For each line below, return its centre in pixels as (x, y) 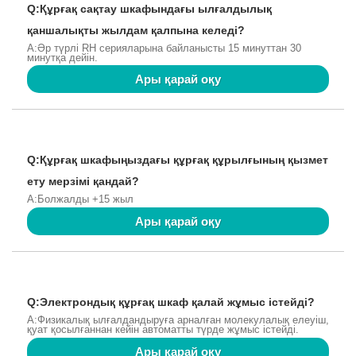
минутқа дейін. (62, 57)
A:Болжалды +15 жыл (80, 199)
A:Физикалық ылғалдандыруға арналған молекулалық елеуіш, (178, 319)
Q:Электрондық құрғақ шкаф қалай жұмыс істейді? (171, 302)
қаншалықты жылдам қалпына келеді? (136, 30)
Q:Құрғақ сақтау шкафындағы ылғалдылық (149, 8)
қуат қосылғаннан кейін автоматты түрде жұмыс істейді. (163, 329)
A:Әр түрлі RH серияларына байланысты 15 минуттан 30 (164, 48)
